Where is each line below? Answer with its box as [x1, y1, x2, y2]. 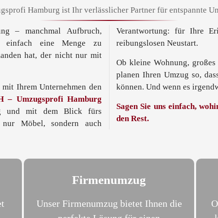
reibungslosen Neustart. [116, 38, 198, 48]
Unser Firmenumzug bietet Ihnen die [36, 198, 182, 209]
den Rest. [116, 114, 149, 123]
